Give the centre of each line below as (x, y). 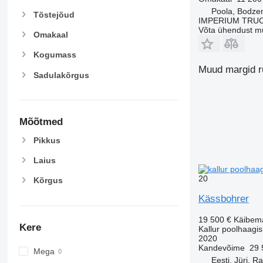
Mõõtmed (41, 122)
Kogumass (55, 55)
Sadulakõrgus (61, 75)
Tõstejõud (54, 15)
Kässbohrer (223, 198)
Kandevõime (221, 247)
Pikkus (47, 140)
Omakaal (50, 35)
